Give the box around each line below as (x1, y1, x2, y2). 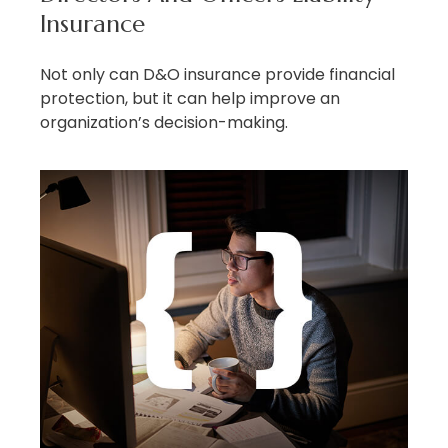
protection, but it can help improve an (40, 86, 340, 110)
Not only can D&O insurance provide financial (40, 62, 395, 86)
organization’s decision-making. (40, 110, 288, 134)
